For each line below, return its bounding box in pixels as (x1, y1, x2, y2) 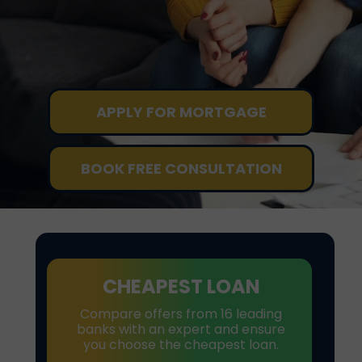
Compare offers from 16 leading (80, 305, 282, 323)
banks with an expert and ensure (77, 320, 285, 339)
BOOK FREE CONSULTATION (80, 158, 282, 179)
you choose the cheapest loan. (83, 335, 279, 354)
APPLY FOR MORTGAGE (95, 102, 267, 122)
